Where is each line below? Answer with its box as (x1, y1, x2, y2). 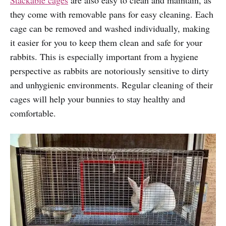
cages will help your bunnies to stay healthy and (10, 92, 185, 105)
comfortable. (10, 106, 56, 119)
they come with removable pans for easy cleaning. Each (10, 8, 213, 20)
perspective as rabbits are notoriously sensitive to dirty (10, 64, 209, 77)
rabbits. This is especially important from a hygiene (10, 50, 198, 63)
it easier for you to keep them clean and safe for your (10, 36, 202, 48)
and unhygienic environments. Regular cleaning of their (10, 78, 213, 91)
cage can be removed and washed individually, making (10, 22, 210, 34)
